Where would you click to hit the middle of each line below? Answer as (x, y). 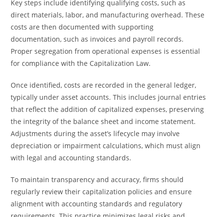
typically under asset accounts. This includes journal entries (108, 97)
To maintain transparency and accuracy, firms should (97, 179)
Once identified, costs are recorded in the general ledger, (104, 85)
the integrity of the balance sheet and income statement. (103, 121)
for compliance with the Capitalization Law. (81, 63)
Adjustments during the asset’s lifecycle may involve (95, 133)
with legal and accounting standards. (71, 158)
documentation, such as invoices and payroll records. (97, 39)
